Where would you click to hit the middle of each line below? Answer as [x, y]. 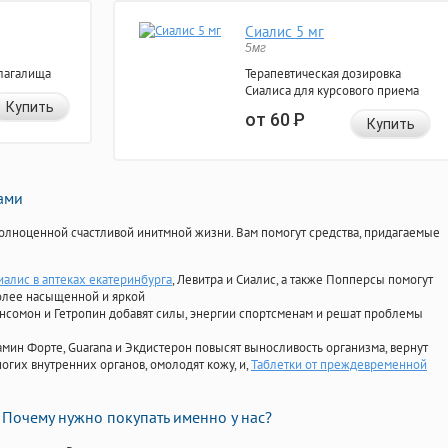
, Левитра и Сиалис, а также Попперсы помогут [302, 280]
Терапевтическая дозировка [323, 74]
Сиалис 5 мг [284, 32]
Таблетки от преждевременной [339, 365]
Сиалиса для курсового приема [332, 91]
